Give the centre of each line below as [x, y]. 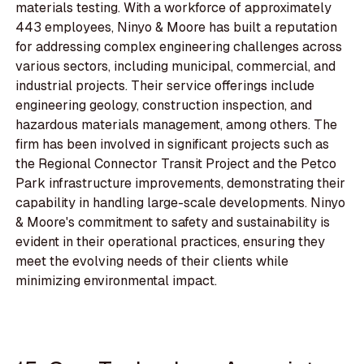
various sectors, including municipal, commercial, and [176, 67]
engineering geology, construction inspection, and [164, 106]
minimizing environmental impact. [117, 281]
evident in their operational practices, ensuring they [171, 242]
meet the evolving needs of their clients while [152, 262]
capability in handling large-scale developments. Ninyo [181, 203]
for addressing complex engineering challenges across [179, 47]
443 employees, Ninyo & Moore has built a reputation [177, 28]
